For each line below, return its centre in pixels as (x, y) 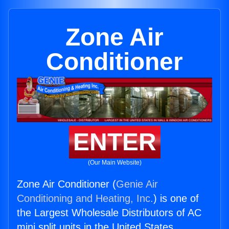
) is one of (176, 199)
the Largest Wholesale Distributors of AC (109, 213)
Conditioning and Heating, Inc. (85, 199)
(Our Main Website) (114, 163)
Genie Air (137, 184)
